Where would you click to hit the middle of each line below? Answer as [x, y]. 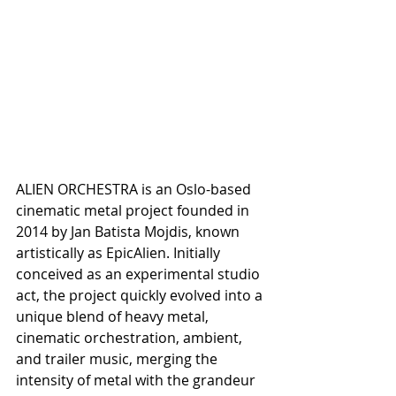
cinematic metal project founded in [134, 210]
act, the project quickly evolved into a [141, 295]
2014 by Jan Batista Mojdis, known [129, 232]
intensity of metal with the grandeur [137, 380]
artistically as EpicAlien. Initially [120, 253]
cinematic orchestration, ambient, [131, 338]
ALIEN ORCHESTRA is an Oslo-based [135, 189]
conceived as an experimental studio [140, 274]
